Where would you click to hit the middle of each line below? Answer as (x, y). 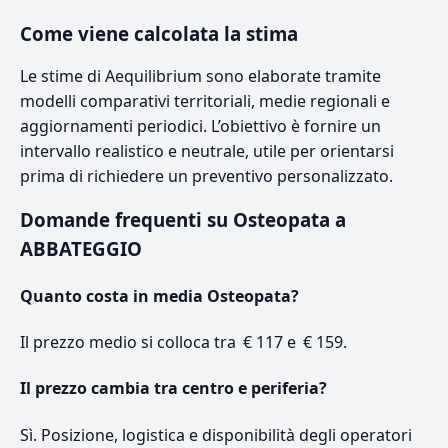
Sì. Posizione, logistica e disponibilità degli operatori (216, 434)
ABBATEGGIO (81, 248)
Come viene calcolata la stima (159, 33)
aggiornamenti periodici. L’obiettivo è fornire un (200, 125)
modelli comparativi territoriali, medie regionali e (205, 100)
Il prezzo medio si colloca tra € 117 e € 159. (183, 342)
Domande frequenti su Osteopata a (183, 219)
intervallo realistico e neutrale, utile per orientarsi (207, 150)
